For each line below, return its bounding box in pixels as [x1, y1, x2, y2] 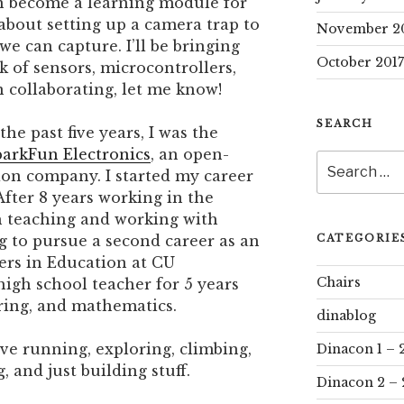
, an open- [151, 145, 229, 164]
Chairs [316, 273, 361, 290]
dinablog [316, 307, 376, 324]
